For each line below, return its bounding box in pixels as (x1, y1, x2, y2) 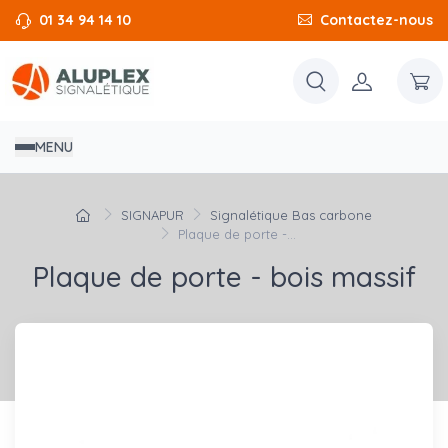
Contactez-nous (320, 11, 433, 29)
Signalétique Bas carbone (209, 207, 372, 224)
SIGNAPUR (121, 207, 185, 224)
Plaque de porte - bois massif (32, 259, 416, 295)
